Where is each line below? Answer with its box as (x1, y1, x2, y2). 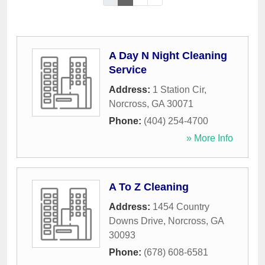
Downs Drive (109, 216, 163, 227)
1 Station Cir (153, 85, 204, 95)
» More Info (186, 133, 233, 144)
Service (109, 64, 147, 76)
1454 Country (153, 202, 209, 212)
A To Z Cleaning (109, 181, 189, 193)
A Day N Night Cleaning (109, 50, 227, 62)
